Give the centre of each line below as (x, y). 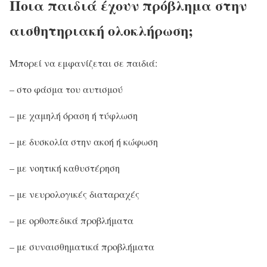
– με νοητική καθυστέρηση (65, 167)
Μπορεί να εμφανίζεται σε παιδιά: (83, 63)
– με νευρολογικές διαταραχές (74, 194)
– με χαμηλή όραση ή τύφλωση (74, 115)
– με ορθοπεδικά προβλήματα (72, 220)
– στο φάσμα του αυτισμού (66, 89)
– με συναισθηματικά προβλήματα (82, 246)
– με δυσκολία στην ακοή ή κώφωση (84, 141)
